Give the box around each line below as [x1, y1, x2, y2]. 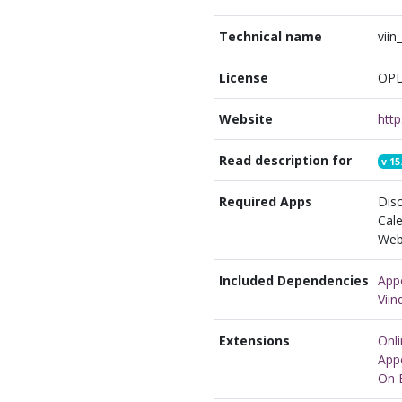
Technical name [218, 28, 322, 45]
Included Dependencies [218, 272, 369, 289]
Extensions [218, 332, 290, 349]
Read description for [218, 152, 352, 169]
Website [218, 110, 273, 127]
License [218, 69, 268, 86]
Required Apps [218, 193, 312, 210]
